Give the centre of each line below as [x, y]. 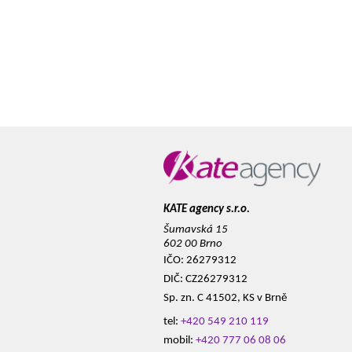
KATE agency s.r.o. [207, 209]
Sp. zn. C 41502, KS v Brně [225, 298]
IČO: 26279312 [200, 260]
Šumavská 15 [196, 229]
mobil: [180, 340]
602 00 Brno [193, 244]
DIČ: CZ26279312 [205, 279]
